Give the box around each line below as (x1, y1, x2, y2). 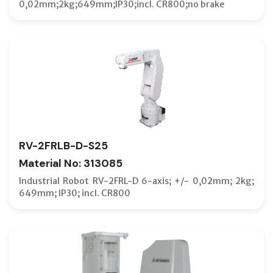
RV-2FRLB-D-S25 (19, 138, 108, 152)
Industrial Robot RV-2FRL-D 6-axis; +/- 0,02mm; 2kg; (19, 175, 254, 186)
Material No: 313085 (19, 156, 122, 170)
